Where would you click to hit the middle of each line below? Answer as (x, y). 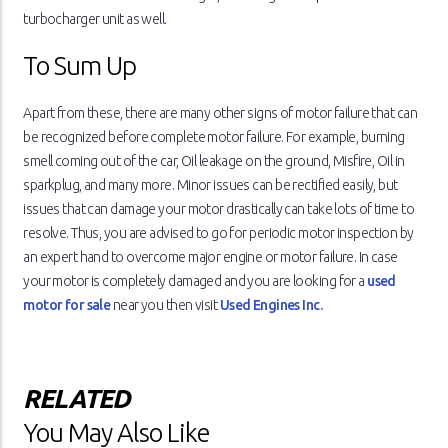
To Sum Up (79, 66)
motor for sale (67, 305)
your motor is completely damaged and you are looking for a (195, 281)
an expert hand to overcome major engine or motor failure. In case (210, 257)
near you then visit (165, 305)
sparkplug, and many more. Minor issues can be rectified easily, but (210, 185)
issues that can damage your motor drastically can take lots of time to (219, 209)
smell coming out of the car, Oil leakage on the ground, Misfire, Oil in (214, 161)
